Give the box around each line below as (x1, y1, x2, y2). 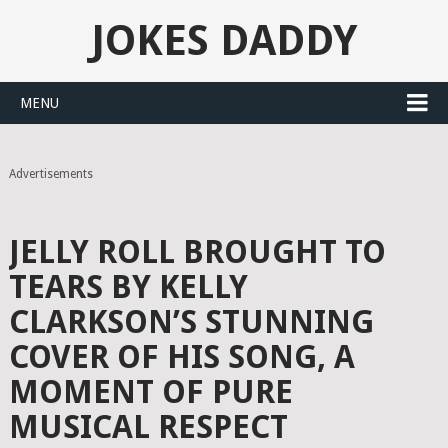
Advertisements (8, 167, 93, 181)
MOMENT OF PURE (8, 373, 293, 411)
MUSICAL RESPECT (8, 408, 288, 446)
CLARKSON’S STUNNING (8, 303, 374, 341)
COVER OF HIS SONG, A (8, 338, 355, 376)
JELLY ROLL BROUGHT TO (8, 233, 386, 271)
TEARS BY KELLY (8, 268, 248, 306)
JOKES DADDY (91, 16, 357, 65)
